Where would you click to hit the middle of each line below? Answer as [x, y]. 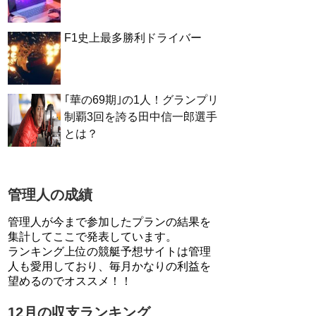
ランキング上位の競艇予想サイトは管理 [109, 251]
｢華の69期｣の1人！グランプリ [141, 100]
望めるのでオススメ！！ [70, 281]
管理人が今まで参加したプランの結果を [109, 222]
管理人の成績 [50, 195]
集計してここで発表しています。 [92, 237]
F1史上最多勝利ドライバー [133, 38]
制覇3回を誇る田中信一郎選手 [141, 117]
